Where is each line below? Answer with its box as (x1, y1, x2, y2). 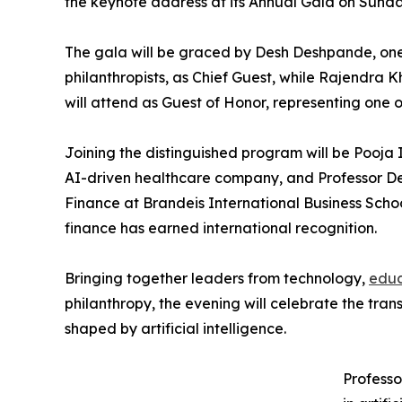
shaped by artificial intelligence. (65, 319, 286, 338)
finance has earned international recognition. (65, 219, 377, 238)
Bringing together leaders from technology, (65, 269, 369, 288)
